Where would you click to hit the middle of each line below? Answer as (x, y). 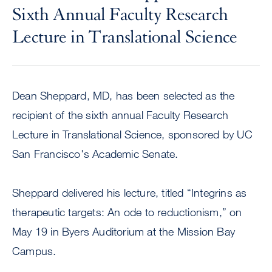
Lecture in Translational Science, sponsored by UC (132, 134)
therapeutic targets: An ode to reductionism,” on (127, 212)
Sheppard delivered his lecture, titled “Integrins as (130, 193)
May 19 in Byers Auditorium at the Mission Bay (124, 232)
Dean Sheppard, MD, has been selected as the (124, 96)
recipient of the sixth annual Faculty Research (121, 115)
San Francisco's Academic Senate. (97, 154)
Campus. (34, 251)
